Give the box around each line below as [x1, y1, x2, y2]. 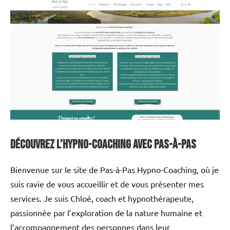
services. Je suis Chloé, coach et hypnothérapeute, [10, 193, 194, 203]
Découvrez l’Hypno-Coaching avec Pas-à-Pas [10, 137, 196, 152]
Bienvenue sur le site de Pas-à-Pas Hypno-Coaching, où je [10, 164, 219, 175]
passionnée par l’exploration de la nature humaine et [10, 207, 202, 218]
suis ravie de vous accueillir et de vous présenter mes [10, 178, 204, 189]
